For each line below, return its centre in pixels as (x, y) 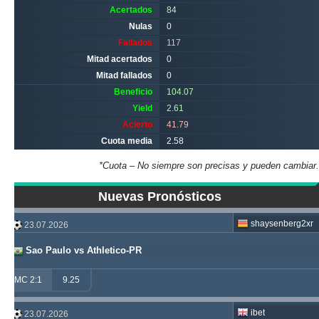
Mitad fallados (124, 75)
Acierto (137, 125)
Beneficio (133, 92)
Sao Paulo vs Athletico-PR (84, 250)
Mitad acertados (120, 59)
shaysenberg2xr (282, 224)
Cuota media (127, 141)
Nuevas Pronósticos (159, 197)
